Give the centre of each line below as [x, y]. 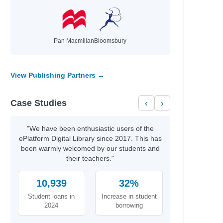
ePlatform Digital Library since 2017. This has [90, 138]
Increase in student [129, 196]
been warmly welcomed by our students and [90, 148]
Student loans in [52, 196]
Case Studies [38, 103]
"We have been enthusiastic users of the [90, 128]
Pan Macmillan [74, 41]
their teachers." [90, 158]
